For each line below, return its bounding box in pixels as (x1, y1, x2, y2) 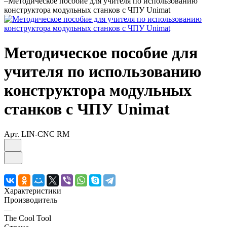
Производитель (4, 195, 57, 204)
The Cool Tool (4, 213, 51, 222)
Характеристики (4, 186, 61, 195)
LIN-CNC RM (21, 129, 69, 138)
